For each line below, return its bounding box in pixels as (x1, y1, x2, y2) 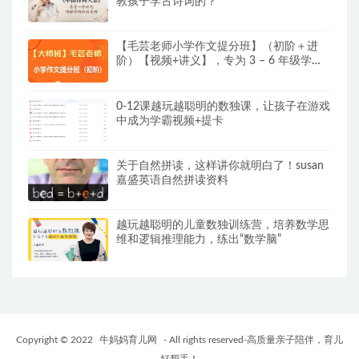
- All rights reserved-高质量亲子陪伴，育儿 (161, 334, 343, 345)
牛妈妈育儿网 (99, 334, 157, 345)
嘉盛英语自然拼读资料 (116, 175, 228, 187)
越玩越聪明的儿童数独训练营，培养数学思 (116, 220, 329, 232)
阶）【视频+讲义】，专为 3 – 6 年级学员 (116, 55, 323, 67)
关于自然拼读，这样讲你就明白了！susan (116, 160, 324, 172)
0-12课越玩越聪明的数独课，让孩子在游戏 (116, 100, 330, 112)
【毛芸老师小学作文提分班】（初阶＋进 (116, 41, 318, 53)
